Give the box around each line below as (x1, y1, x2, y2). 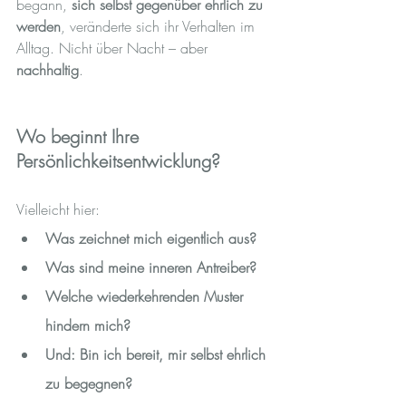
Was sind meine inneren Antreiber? (45, 256, 256, 277)
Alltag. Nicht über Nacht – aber (16, 37, 212, 58)
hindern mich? (45, 314, 130, 335)
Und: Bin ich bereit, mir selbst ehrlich (45, 343, 270, 364)
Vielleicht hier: (16, 198, 100, 219)
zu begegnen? (45, 372, 132, 393)
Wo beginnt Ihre (16, 123, 144, 149)
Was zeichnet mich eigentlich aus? (45, 227, 256, 248)
